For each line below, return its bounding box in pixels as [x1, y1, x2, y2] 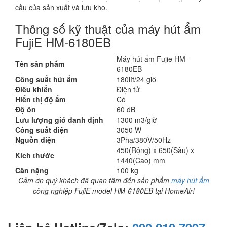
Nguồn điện [15, 134, 56, 145]
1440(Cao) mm [117, 155, 165, 165]
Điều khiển [15, 84, 52, 94]
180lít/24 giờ [117, 73, 156, 84]
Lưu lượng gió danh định [15, 114, 103, 125]
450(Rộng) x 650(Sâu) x [117, 144, 194, 155]
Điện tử [117, 84, 140, 94]
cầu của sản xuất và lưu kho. [15, 2, 107, 12]
